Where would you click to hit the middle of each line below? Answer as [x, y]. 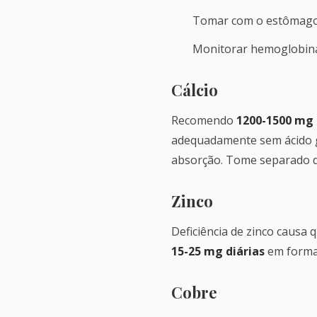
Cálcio [195, 90]
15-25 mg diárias [218, 251]
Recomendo [204, 120]
